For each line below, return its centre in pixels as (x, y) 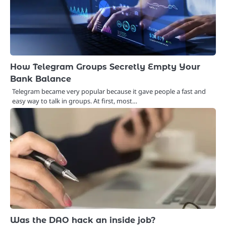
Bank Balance (41, 78)
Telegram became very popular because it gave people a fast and (109, 91)
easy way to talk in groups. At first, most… (75, 101)
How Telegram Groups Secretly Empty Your (105, 66)
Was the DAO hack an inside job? (83, 220)
